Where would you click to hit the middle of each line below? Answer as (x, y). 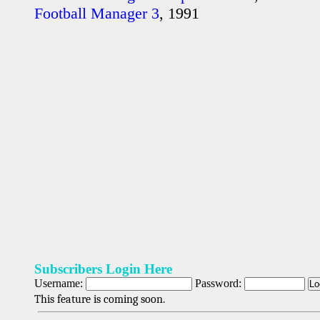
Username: (60, 283)
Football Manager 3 (97, 13)
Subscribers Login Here (103, 269)
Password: (218, 283)
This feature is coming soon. (100, 299)
